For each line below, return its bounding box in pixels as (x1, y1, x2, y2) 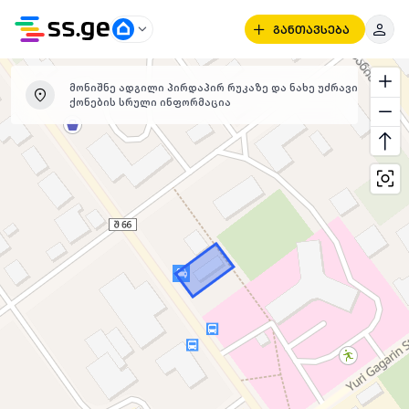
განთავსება (273, 22, 350, 37)
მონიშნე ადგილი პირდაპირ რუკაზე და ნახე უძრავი (69, 81, 358, 93)
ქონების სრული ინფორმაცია (69, 96, 231, 108)
